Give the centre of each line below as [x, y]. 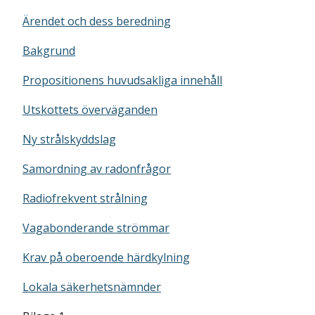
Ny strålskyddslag [69, 139]
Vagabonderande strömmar [96, 228]
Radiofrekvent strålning [85, 198]
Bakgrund [49, 51]
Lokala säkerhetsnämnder [92, 287]
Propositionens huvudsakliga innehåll [122, 80]
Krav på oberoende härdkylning [106, 257]
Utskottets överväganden [90, 110]
